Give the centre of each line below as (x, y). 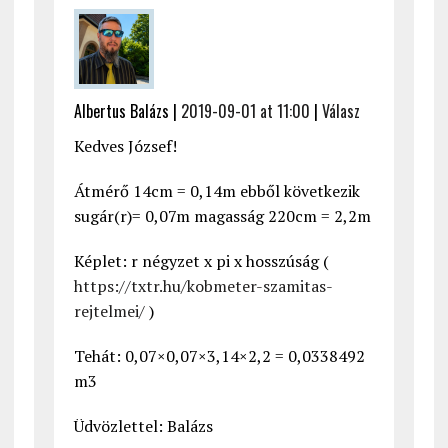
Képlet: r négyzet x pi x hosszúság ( (201, 261)
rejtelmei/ (109, 311)
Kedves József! (125, 146)
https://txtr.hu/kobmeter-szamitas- (203, 286)
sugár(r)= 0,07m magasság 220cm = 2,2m (222, 216)
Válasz (340, 111)
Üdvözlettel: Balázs (143, 426)
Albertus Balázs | (127, 111)
